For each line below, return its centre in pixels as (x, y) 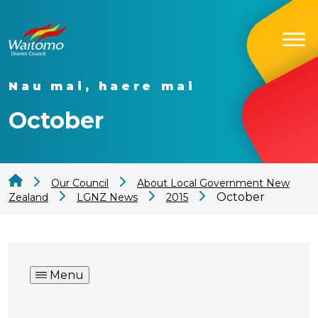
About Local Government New (213, 183)
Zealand (28, 198)
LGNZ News (107, 198)
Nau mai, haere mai (102, 86)
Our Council (80, 183)
